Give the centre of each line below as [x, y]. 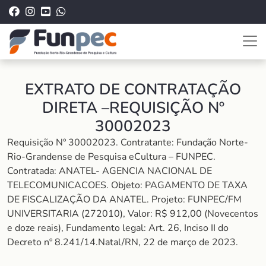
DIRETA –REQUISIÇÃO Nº [133, 108]
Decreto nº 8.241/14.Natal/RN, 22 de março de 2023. [123, 242]
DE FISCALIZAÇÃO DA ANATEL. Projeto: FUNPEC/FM [124, 199]
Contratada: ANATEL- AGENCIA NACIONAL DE [110, 171]
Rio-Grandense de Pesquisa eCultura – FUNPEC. [111, 157]
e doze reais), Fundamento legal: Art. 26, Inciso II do [118, 228]
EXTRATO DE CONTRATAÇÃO [133, 89]
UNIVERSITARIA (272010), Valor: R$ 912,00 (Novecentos [133, 214]
